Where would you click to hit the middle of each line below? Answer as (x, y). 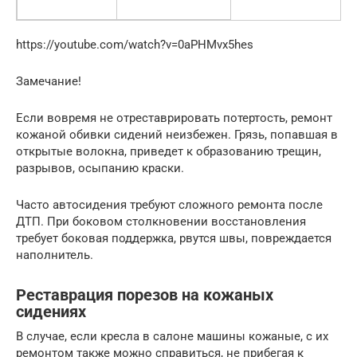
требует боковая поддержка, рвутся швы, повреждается (174, 238)
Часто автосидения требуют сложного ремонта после (169, 204)
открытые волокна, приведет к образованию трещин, (169, 151)
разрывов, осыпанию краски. (100, 168)
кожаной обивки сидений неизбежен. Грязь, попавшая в (177, 134)
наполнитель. (55, 255)
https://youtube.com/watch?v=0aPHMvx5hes (135, 44)
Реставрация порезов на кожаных (145, 295)
